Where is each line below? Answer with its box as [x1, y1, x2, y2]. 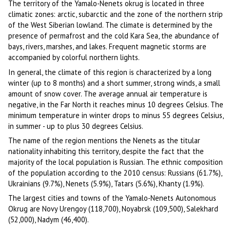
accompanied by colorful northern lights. [8, 52, 140, 63]
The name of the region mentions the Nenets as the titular [8, 135, 201, 145]
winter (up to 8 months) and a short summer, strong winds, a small [8, 78, 221, 88]
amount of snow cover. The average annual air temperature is [8, 88, 208, 99]
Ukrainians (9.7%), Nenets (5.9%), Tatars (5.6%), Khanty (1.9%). [8, 178, 205, 188]
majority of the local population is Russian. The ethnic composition [8, 157, 223, 167]
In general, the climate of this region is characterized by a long [8, 67, 212, 77]
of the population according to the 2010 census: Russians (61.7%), [8, 167, 222, 178]
